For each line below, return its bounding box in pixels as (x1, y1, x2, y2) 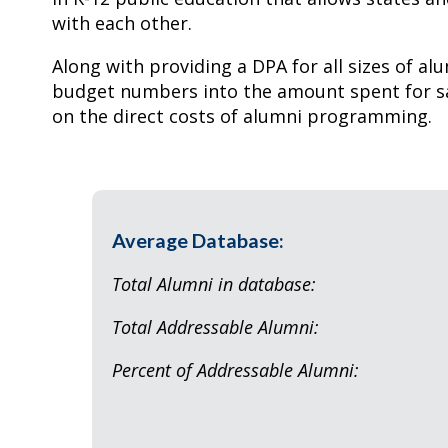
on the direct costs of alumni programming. (52, 104, 437, 129)
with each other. (52, 11, 192, 36)
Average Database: (112, 228, 284, 253)
